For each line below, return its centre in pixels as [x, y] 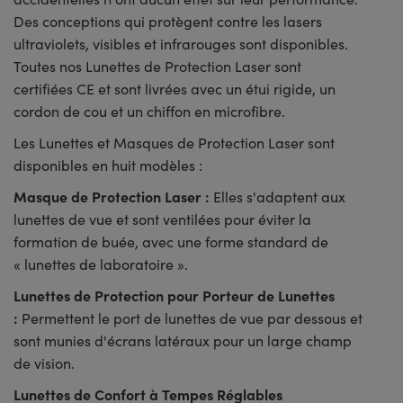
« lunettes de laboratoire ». [101, 264]
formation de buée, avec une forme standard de [171, 242]
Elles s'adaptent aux [279, 197]
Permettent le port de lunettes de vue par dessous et [192, 318]
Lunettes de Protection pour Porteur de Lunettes [174, 296]
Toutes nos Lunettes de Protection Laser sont [157, 67]
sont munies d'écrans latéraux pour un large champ [183, 341]
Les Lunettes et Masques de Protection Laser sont [174, 143]
